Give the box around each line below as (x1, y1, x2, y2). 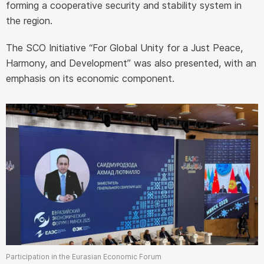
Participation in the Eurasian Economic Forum (6, 252, 161, 262)
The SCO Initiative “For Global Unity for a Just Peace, (6, 41, 243, 54)
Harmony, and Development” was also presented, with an (6, 57, 256, 69)
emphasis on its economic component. (6, 72, 174, 84)
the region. (6, 14, 52, 27)
